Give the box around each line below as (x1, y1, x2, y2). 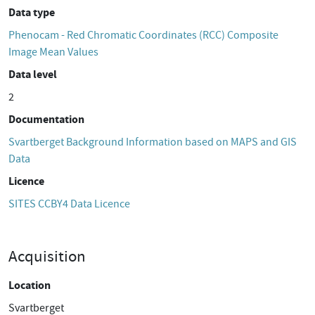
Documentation (8, 112, 84, 127)
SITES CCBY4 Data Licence (8, 197, 130, 211)
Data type (8, 5, 55, 20)
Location (8, 278, 51, 292)
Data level (8, 67, 57, 82)
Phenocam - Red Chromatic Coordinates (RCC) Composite (8, 28, 278, 42)
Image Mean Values (8, 45, 98, 59)
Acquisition (8, 245, 86, 266)
